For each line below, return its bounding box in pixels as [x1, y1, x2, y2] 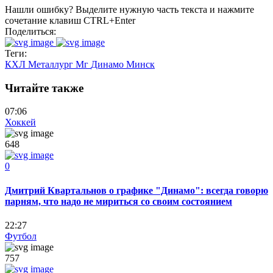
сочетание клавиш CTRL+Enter [5, 15, 135, 26]
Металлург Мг [28, 58, 91, 69]
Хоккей [5, 117, 36, 128]
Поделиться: [5, 26, 56, 37]
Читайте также [5, 81, 83, 94]
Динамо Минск [91, 58, 155, 69]
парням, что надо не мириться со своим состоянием [5, 196, 232, 207]
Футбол [5, 230, 37, 241]
